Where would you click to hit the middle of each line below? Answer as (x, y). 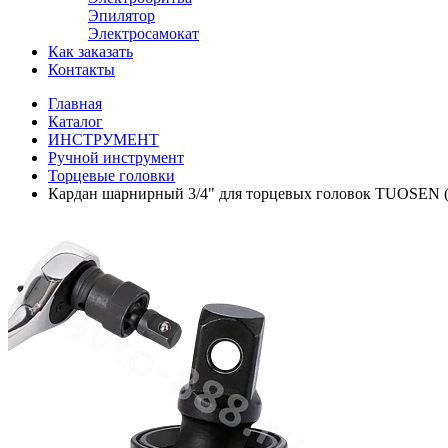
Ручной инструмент (116, 157)
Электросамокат (143, 33)
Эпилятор (121, 15)
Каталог (75, 121)
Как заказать (90, 51)
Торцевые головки (111, 175)
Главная (75, 103)
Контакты (81, 69)
